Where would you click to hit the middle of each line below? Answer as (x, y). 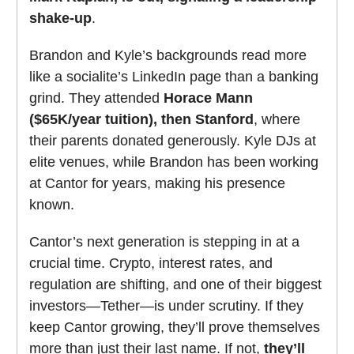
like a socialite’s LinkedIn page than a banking (174, 76)
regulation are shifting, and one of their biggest (175, 284)
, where (277, 119)
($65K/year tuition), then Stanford (141, 119)
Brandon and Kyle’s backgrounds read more (168, 55)
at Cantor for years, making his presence (157, 183)
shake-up (60, 18)
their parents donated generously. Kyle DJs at (173, 140)
